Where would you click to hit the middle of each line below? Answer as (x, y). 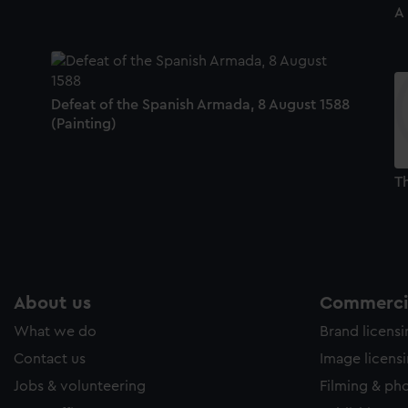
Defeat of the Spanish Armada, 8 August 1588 (200, 104)
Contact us (50, 359)
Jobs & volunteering (80, 387)
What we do (55, 332)
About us (52, 304)
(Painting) (83, 123)
